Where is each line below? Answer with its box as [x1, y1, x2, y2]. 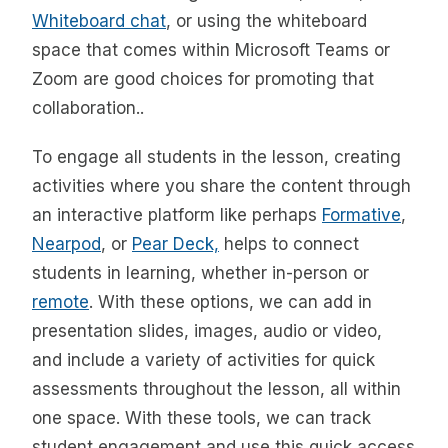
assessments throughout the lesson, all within [32, 379, 401, 400]
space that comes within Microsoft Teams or [32, 39, 390, 60]
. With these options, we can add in [89, 292, 372, 313]
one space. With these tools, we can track [32, 408, 371, 429]
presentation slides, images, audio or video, [32, 321, 382, 342]
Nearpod [32, 234, 101, 255]
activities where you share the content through [32, 176, 411, 197]
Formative [322, 205, 401, 226]
